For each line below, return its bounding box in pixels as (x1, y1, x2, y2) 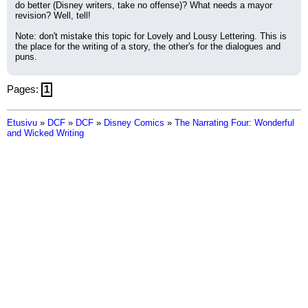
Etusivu (7, 118, 37, 128)
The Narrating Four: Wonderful (175, 118, 294, 128)
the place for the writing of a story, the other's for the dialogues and (15, 41, 280, 52)
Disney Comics (104, 118, 164, 128)
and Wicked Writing (7, 128, 84, 138)
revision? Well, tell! (15, 10, 91, 21)
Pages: (7, 84, 41, 95)
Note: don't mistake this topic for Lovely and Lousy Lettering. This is (15, 31, 287, 41)
